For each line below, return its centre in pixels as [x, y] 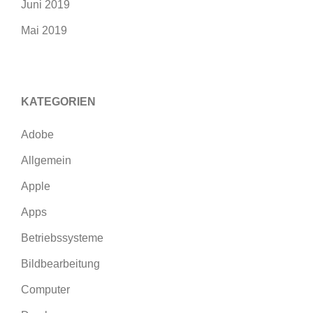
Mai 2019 [44, 30]
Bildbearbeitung [60, 264]
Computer [45, 290]
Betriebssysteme [62, 238]
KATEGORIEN [58, 102]
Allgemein [46, 160]
